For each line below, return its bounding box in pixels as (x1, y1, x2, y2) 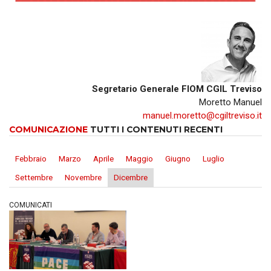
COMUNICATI (9, 201, 52, 210)
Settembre (15, 172, 53, 183)
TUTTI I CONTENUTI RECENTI (88, 123, 223, 135)
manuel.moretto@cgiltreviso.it (143, 109, 262, 121)
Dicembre (114, 172, 148, 183)
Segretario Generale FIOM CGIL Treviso (92, 83, 262, 94)
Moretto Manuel (199, 96, 262, 108)
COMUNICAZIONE (9, 123, 88, 135)
